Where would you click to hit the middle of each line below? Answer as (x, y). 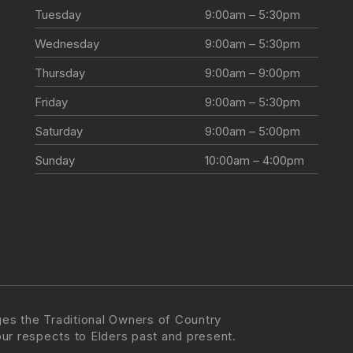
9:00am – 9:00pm (252, 73)
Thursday (59, 73)
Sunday (54, 161)
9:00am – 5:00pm (252, 132)
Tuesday (58, 15)
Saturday (58, 132)
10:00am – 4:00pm (254, 161)
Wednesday (67, 44)
